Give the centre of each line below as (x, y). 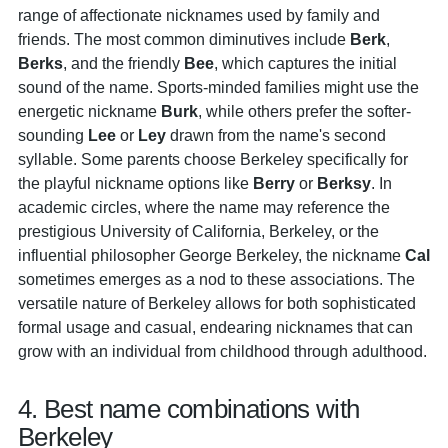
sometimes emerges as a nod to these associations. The (216, 279)
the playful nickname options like (135, 183)
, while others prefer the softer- (304, 111)
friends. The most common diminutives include (184, 39)
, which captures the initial (305, 63)
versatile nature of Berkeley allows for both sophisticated (217, 303)
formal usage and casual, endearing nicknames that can (215, 327)
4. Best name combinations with (189, 409)
